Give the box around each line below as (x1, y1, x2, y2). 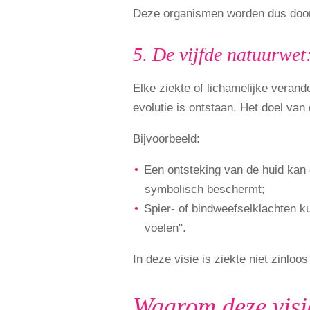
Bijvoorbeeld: (133, 131, 200, 145)
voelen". (145, 221, 186, 235)
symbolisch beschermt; (145, 182, 265, 196)
